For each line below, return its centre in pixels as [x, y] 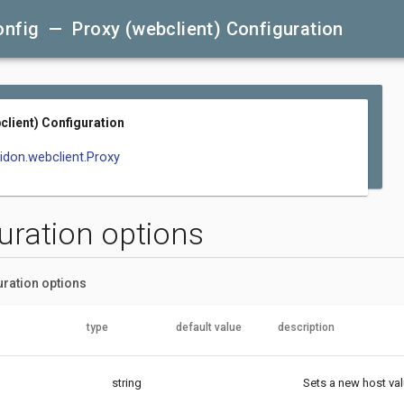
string [126, 382]
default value [208, 327]
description [306, 327]
